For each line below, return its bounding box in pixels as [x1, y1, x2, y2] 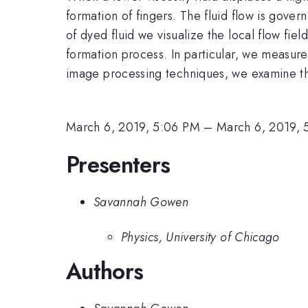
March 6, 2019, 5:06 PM [66, 118, 200, 137]
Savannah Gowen [93, 193, 189, 212]
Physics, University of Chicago [121, 228, 280, 246]
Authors [66, 254, 144, 287]
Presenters [66, 148, 170, 181]
